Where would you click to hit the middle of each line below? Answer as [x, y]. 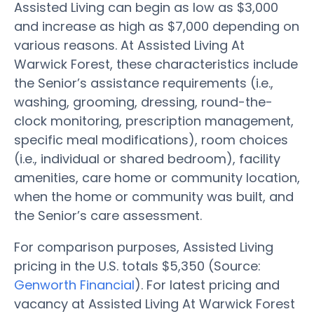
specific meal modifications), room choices [151, 139]
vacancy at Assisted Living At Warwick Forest [155, 303]
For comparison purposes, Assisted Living [144, 247]
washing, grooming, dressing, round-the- [143, 102]
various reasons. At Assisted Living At [129, 45]
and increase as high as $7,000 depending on [157, 26]
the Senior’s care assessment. [108, 215]
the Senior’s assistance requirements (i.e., [144, 83]
